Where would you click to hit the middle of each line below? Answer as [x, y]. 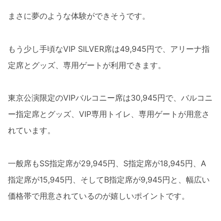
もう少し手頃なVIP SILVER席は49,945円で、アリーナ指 [109, 49]
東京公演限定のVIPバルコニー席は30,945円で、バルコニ [110, 98]
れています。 [32, 130]
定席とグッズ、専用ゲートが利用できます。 [87, 65]
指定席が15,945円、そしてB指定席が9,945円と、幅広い [109, 179]
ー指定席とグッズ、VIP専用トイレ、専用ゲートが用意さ [109, 114]
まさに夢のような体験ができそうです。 [79, 16]
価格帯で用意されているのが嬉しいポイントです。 [99, 196]
